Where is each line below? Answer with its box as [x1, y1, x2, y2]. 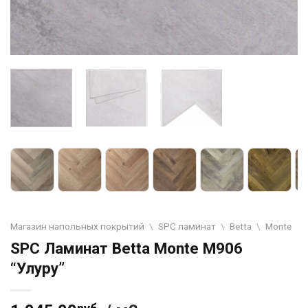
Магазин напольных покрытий [10, 220, 144, 232]
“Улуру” [10, 258, 65, 277]
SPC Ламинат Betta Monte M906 [10, 239, 243, 257]
